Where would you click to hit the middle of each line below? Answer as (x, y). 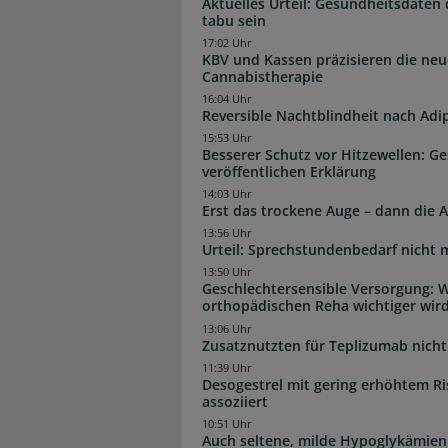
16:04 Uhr (227, 98)
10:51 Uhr (227, 423)
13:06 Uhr (227, 328)
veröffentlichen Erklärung (289, 172)
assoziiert (235, 401)
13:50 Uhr (227, 272)
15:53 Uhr (227, 138)
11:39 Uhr (227, 367)
